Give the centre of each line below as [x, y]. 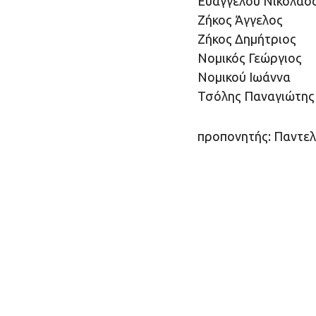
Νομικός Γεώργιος [249, 58]
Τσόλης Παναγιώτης [256, 96]
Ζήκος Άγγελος [240, 20]
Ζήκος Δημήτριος [247, 39]
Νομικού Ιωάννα [244, 77]
